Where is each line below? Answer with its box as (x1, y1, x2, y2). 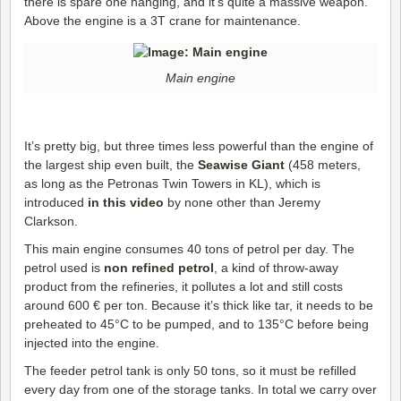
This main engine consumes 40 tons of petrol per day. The (24, 241, 354, 256)
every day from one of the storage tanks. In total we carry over (24, 381, 377, 397)
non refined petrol (104, 260, 214, 275)
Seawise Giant (198, 157, 285, 172)
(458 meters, (285, 157, 361, 172)
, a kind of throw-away (214, 260, 338, 275)
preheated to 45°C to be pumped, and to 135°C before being (24, 316, 369, 331)
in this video (88, 194, 164, 209)
